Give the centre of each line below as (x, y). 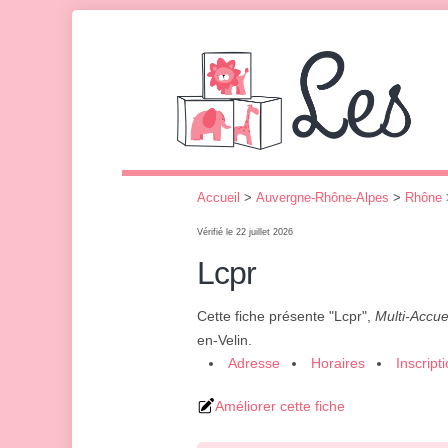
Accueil (218, 197)
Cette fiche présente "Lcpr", (286, 316)
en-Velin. (224, 340)
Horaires (338, 363)
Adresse (254, 363)
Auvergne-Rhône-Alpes (322, 197)
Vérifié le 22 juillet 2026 (245, 232)
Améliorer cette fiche (280, 406)
